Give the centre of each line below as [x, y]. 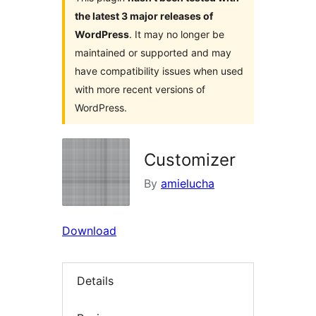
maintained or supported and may [153, 53]
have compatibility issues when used [159, 71]
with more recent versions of [140, 90]
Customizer [190, 160]
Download [89, 231]
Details [95, 281]
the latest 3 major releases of [144, 16]
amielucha [188, 184]
